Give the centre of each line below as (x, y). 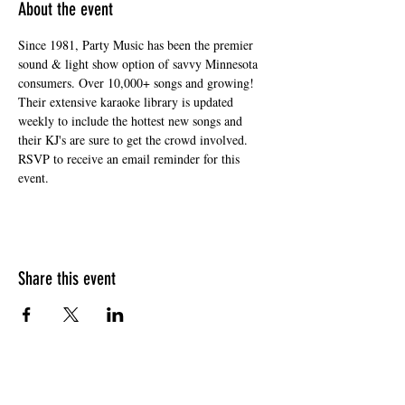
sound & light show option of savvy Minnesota (140, 64)
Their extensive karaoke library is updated (127, 102)
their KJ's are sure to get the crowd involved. (135, 140)
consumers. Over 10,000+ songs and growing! (138, 83)
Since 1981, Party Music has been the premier (137, 45)
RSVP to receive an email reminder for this (131, 159)
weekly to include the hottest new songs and (132, 121)
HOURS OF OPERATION (145, 378)
